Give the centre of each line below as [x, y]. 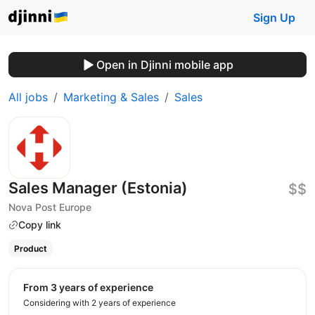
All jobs [28, 97]
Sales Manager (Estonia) [98, 188]
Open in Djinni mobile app [165, 65]
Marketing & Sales [111, 97]
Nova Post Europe [50, 207]
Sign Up [274, 18]
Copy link [40, 225]
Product [30, 248]
